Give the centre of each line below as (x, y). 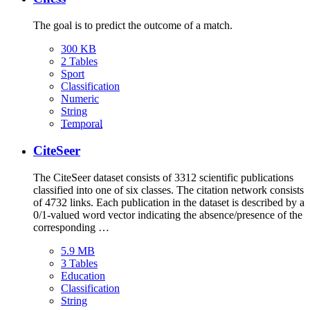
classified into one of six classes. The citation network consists (168, 190)
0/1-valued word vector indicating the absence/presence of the (168, 215)
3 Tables (79, 263)
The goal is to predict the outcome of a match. (133, 26)
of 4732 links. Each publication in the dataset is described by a (169, 202)
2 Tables (79, 62)
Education (83, 275)
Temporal (82, 124)
